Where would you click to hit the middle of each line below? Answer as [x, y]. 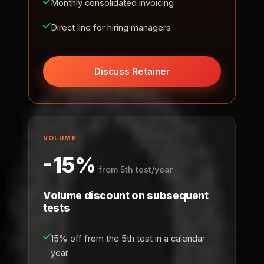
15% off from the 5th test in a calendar [128, 238]
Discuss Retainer [132, 71]
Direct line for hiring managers [111, 27]
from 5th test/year [135, 170]
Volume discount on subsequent [126, 196]
